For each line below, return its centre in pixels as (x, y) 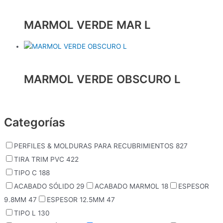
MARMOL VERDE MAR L (87, 24)
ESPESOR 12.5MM (77, 200)
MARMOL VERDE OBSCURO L (102, 79)
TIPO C (26, 173)
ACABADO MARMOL (128, 186)
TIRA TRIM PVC (40, 160)
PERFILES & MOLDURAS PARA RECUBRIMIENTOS (95, 146)
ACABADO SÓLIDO (45, 186)
